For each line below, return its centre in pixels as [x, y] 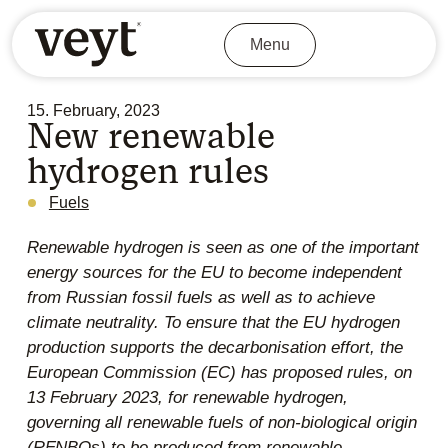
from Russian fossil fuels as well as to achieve [200, 298]
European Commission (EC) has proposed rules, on [219, 373]
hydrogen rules [147, 171]
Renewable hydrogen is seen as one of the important [222, 248]
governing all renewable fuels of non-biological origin [221, 423]
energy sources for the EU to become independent [214, 273]
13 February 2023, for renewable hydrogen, [187, 398]
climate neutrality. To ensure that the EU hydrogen [213, 323]
